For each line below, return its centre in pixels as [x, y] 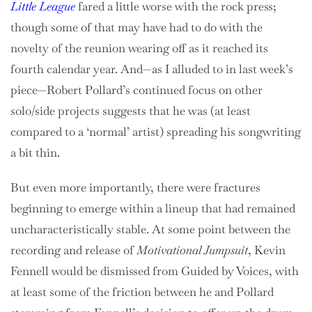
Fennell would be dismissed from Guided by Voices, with [155, 271]
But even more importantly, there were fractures [135, 187]
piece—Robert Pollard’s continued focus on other [136, 89]
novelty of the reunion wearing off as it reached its [139, 48]
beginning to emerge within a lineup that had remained [153, 208]
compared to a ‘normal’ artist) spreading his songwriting [156, 131]
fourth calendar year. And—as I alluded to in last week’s [152, 69]
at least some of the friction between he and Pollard [142, 291]
